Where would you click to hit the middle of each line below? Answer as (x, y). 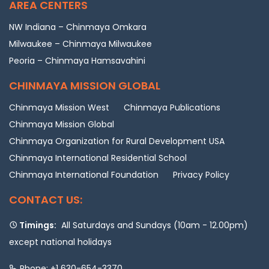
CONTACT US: (46, 199)
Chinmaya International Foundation (84, 174)
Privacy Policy (201, 174)
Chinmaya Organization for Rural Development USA (117, 141)
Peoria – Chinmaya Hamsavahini (77, 60)
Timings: (37, 225)
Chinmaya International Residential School (98, 158)
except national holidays (60, 242)
